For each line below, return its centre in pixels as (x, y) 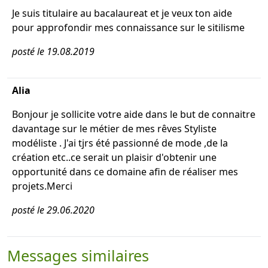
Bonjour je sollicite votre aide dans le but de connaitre (134, 114)
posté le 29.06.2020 (53, 210)
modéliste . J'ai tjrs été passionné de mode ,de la (120, 143)
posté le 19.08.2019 (53, 51)
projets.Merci (42, 186)
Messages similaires (78, 255)
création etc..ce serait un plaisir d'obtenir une (114, 157)
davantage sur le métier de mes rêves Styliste (114, 129)
